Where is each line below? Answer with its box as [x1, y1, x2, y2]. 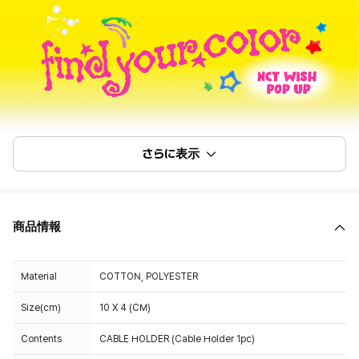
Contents [21, 333, 62, 345]
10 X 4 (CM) [99, 302, 151, 313]
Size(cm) [21, 302, 61, 313]
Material [21, 271, 57, 282]
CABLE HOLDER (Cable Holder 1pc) [99, 333, 255, 345]
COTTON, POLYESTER [99, 271, 198, 282]
